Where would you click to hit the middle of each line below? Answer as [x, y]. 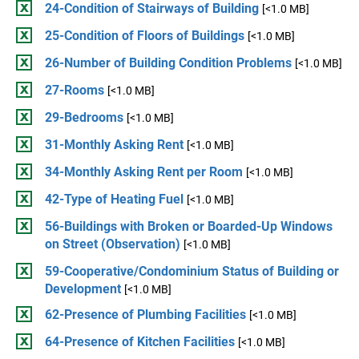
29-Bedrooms [84, 117]
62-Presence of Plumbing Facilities [145, 315]
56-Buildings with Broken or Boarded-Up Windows [189, 226]
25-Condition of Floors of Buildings [145, 36]
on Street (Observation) [113, 244]
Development [83, 289]
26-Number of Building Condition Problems [168, 63]
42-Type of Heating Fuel [114, 199]
